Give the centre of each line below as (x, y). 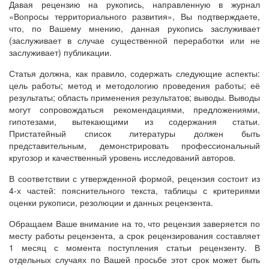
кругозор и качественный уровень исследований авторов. (122, 157)
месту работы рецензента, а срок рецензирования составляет (134, 235)
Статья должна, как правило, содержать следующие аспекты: (134, 73)
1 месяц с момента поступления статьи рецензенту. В (134, 247)
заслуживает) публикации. (60, 52)
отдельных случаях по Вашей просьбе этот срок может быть (134, 259)
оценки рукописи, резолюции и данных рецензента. (111, 202)
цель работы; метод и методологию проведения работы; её (134, 85)
